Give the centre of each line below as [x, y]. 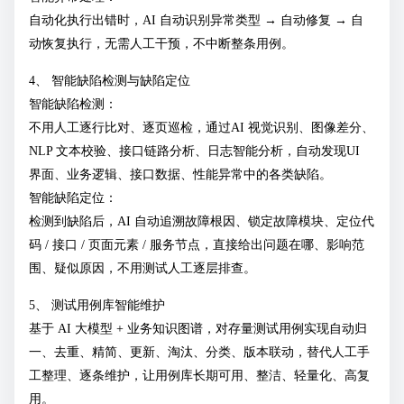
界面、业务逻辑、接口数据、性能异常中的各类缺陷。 [180, 174]
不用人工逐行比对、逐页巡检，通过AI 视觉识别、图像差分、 [202, 128]
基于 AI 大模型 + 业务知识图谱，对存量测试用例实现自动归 [198, 329]
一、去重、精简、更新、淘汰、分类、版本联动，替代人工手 [199, 352]
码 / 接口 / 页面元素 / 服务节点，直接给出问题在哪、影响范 [197, 245]
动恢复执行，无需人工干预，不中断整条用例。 [161, 44]
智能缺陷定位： [73, 198]
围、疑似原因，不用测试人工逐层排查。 [142, 268]
